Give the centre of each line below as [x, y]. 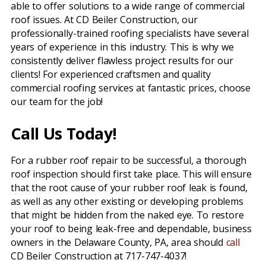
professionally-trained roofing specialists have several [130, 33]
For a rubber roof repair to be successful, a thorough [129, 160]
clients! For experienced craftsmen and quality [111, 74]
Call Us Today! [64, 133]
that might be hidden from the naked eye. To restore [127, 215]
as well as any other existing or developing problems [127, 201]
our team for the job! [57, 102]
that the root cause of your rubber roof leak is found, [129, 188]
